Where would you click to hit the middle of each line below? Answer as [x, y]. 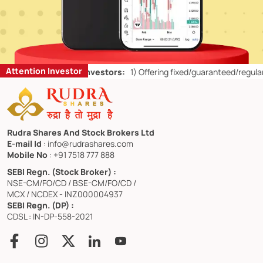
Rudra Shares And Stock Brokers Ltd [81, 133]
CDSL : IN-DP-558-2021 [50, 217]
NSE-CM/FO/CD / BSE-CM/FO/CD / [72, 183]
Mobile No [28, 155]
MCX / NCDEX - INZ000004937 [65, 194]
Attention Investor [44, 70]
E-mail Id [25, 144]
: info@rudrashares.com [88, 144]
